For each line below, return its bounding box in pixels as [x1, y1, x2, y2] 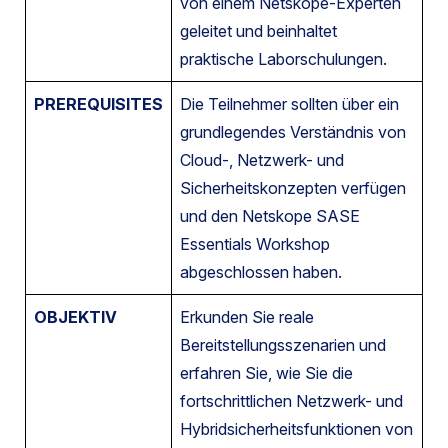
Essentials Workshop [180, 233, 330, 254]
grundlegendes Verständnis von [180, 121, 406, 142]
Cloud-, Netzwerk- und [180, 149, 344, 170]
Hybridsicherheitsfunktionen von [180, 418, 413, 439]
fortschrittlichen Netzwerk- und [180, 390, 403, 411]
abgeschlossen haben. [180, 261, 342, 282]
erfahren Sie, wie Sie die [180, 362, 353, 383]
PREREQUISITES [34, 93, 163, 114]
